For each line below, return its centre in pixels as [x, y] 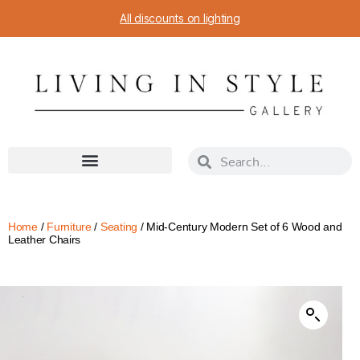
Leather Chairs [45, 240]
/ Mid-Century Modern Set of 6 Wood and [240, 227]
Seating [119, 227]
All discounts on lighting [180, 18]
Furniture [69, 227]
